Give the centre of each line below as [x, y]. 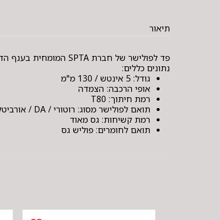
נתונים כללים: [146, 68]
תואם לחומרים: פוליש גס [106, 130]
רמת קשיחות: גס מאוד [110, 119]
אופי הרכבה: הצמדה [114, 88]
